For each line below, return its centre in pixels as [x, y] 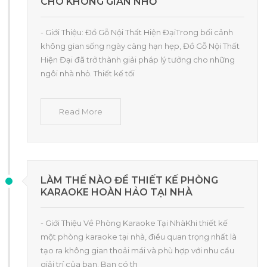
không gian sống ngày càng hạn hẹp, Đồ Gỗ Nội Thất [140, 46]
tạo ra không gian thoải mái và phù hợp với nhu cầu [137, 250]
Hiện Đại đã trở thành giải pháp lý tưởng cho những [138, 59]
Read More [81, 111]
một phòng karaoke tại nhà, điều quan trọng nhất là [139, 236]
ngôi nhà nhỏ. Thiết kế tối [88, 73]
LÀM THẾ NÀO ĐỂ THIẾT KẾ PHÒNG [129, 180]
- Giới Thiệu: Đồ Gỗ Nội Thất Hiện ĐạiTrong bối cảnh [137, 32]
